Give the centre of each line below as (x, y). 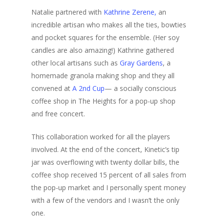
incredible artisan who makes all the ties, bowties (109, 25)
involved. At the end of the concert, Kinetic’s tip (105, 149)
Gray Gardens (141, 63)
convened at (52, 88)
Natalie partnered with (67, 12)
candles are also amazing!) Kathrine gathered (103, 50)
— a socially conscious (141, 88)
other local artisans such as (76, 63)
